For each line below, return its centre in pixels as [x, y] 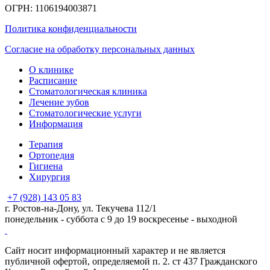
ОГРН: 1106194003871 [51, 8]
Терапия [46, 145]
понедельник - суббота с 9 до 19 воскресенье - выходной [121, 219]
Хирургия [49, 177]
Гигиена [46, 166]
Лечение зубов [59, 102]
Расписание [53, 81]
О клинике [51, 70]
